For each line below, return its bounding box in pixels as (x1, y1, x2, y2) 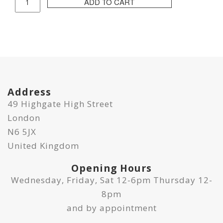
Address (7, 85, 51, 99)
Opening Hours (71, 161, 152, 175)
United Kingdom (7, 139, 79, 151)
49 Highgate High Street (7, 98, 113, 110)
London (7, 111, 40, 123)
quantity (14, 51, 45, 61)
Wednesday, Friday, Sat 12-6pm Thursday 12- (10, 174, 213, 186)
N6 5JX (7, 125, 36, 137)
